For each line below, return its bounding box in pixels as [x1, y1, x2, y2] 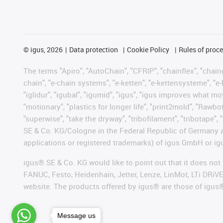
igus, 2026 [29, 44, 63, 54]
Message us [57, 211, 96, 220]
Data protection [69, 44, 118, 54]
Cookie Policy [127, 44, 170, 54]
